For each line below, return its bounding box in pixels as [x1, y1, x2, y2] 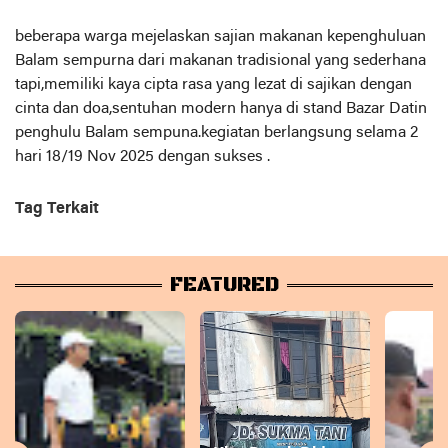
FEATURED [169, 273, 279, 299]
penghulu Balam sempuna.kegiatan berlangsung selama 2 [15, 125, 418, 142]
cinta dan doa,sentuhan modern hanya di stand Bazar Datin [15, 101, 427, 118]
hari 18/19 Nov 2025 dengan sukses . [15, 149, 270, 166]
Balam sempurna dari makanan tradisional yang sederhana [15, 53, 426, 70]
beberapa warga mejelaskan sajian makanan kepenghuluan [15, 29, 426, 46]
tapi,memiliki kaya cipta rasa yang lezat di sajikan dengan [15, 77, 412, 94]
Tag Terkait [15, 201, 99, 218]
